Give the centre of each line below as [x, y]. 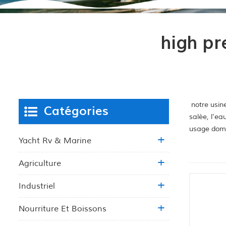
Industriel [37, 186]
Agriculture [40, 163]
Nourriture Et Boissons [63, 209]
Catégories [76, 111]
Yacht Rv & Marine [55, 140]
